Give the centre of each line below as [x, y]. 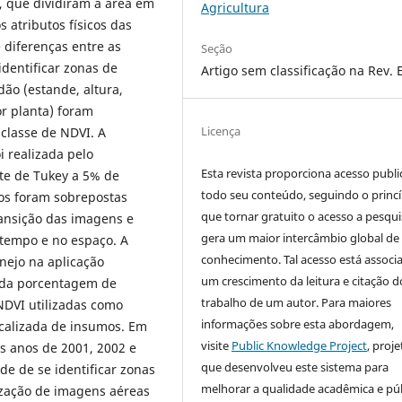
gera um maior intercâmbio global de [301, 237]
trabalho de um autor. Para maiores [297, 302]
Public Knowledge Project [300, 345]
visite [217, 345]
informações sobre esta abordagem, [298, 323]
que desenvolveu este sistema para [295, 367]
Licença [221, 131]
